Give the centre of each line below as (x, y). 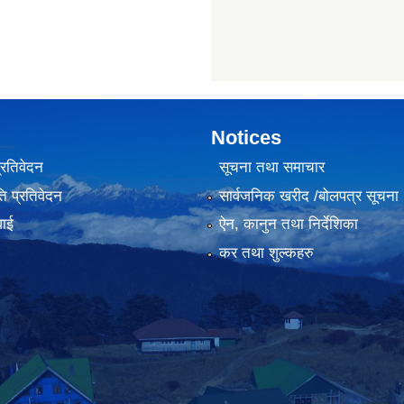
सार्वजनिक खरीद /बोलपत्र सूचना (308, 196)
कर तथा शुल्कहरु (266, 252)
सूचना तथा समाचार (271, 168)
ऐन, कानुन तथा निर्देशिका (288, 225)
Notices (246, 138)
